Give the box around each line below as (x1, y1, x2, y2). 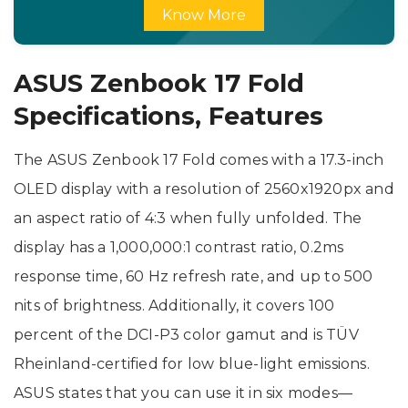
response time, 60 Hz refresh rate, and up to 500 (14, 267, 373, 285)
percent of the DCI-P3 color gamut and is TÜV (14, 325, 359, 343)
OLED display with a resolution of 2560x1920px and (14, 179, 394, 198)
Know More (162, 6, 246, 25)
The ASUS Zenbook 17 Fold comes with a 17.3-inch (14, 150, 384, 168)
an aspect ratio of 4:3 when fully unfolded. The (14, 209, 362, 227)
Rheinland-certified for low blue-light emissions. (14, 354, 370, 372)
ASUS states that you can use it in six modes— (14, 383, 353, 402)
